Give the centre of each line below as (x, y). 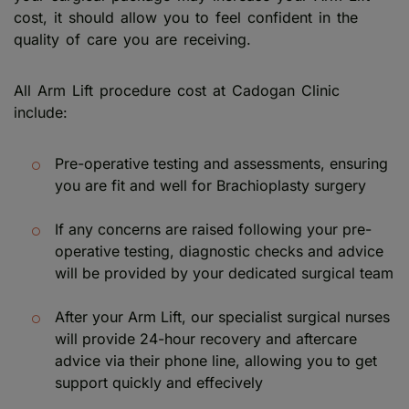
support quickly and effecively (159, 382)
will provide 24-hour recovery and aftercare (206, 338)
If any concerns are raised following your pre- (213, 229)
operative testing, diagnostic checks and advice (219, 251)
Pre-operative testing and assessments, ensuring (221, 163)
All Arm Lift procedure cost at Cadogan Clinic (177, 90)
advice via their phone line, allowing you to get (216, 360)
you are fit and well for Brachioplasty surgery (210, 185)
